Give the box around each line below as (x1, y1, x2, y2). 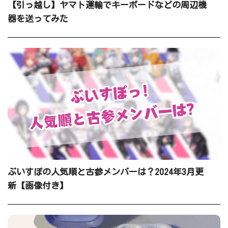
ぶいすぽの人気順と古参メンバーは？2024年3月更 (8, 167, 204, 176)
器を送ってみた (8, 14, 68, 23)
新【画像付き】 (8, 181, 68, 190)
